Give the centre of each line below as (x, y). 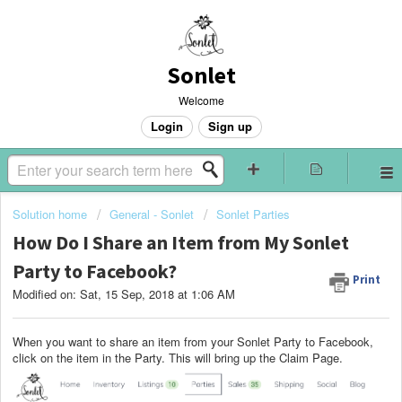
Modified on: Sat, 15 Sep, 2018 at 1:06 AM (124, 294)
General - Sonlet (152, 214)
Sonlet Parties (253, 214)
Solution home (52, 214)
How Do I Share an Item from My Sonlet (181, 243)
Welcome (201, 100)
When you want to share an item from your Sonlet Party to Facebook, (193, 341)
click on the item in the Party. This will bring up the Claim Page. (179, 357)
